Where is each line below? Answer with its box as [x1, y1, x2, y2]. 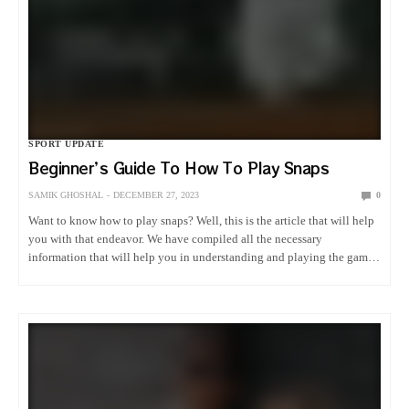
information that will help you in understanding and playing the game [28, 250, 374, 265]
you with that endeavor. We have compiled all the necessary [28, 232, 323, 246]
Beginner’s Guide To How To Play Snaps [28, 157, 330, 180]
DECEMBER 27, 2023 [113, 190, 199, 201]
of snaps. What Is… [28, 268, 127, 283]
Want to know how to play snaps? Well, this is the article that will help [28, 214, 375, 228]
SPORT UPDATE [28, 139, 104, 150]
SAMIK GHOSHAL [28, 190, 103, 201]
